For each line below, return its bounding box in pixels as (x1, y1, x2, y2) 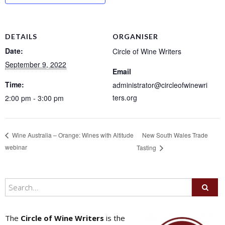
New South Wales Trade (142, 130, 208, 139)
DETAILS (5, 32, 37, 41)
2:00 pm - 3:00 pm (5, 93, 64, 103)
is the (104, 212, 125, 223)
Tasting (137, 143, 158, 152)
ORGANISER (113, 32, 158, 41)
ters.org (113, 92, 137, 103)
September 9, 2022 (5, 59, 66, 70)
